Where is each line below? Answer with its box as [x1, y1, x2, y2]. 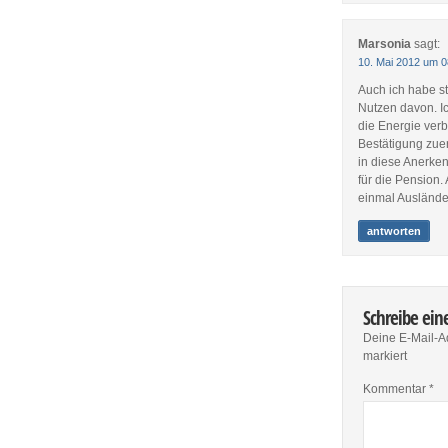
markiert [363, 348, 408, 363]
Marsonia [358, 36, 412, 51]
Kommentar [363, 381, 430, 396]
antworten [367, 224, 422, 237]
